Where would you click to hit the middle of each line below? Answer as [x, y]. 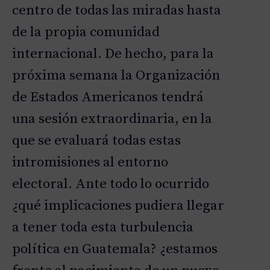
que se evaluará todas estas [96, 141]
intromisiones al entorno [90, 163]
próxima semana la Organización [116, 76]
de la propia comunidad [86, 33]
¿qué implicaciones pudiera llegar [118, 206]
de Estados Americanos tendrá [108, 98]
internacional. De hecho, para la [113, 54]
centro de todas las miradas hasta [117, 11]
